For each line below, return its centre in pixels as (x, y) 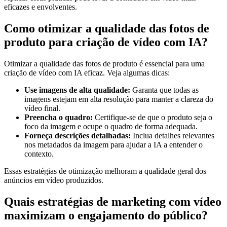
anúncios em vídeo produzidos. (54, 180)
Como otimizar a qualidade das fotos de (107, 29)
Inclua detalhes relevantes (173, 136)
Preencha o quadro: (59, 118)
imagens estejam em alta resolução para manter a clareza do (119, 99)
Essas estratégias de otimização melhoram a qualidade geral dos (105, 171)
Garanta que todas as (164, 90)
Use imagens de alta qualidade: (77, 90)
